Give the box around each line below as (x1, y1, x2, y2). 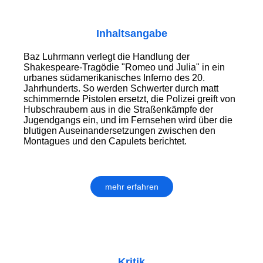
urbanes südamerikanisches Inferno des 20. (23, 73, 205, 83)
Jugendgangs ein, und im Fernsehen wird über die (23, 115, 232, 126)
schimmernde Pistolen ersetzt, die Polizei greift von (23, 94, 235, 104)
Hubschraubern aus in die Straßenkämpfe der (23, 104, 213, 115)
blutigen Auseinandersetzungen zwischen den (23, 126, 215, 136)
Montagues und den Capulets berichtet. (23, 136, 187, 147)
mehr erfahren (104, 182, 159, 192)
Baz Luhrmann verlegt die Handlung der (23, 52, 190, 62)
